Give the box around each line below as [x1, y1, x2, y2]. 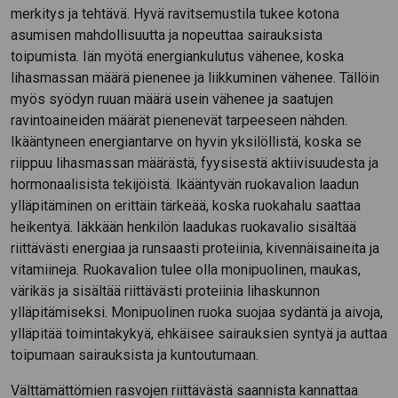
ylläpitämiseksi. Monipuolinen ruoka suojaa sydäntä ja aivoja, [11, 303, 383, 321]
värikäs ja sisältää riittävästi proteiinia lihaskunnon [11, 282, 320, 299]
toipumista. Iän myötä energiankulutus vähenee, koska [11, 47, 344, 65]
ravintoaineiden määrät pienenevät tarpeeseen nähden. [11, 111, 347, 129]
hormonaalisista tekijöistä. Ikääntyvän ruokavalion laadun [11, 175, 359, 193]
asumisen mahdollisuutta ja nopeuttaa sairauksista [11, 26, 322, 44]
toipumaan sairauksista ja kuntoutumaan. [11, 346, 259, 363]
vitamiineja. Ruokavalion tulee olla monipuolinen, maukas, [11, 260, 361, 278]
